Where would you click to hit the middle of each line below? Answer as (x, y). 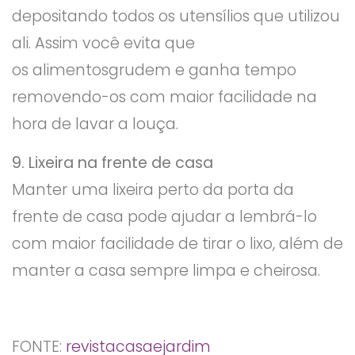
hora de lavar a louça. (95, 124)
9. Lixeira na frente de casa (113, 162)
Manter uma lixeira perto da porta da (153, 189)
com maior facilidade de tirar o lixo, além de (177, 243)
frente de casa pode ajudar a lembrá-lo (164, 216)
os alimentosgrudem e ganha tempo (154, 71)
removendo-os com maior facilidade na (164, 97)
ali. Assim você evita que (103, 44)
